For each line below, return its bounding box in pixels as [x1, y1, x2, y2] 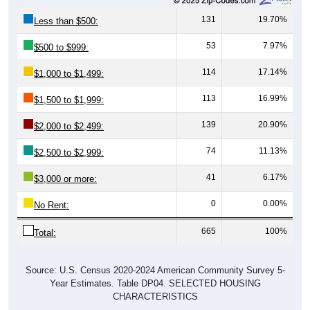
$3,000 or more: [34, 157, 97, 168]
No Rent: [34, 183, 69, 194]
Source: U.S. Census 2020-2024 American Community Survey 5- [25, 248, 285, 259]
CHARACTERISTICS [112, 275, 198, 286]
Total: [34, 211, 56, 222]
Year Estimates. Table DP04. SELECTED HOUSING [49, 262, 261, 273]
